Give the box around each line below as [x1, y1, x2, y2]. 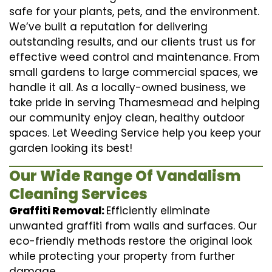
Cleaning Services [9, 183, 148, 204]
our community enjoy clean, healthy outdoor [9, 110, 245, 125]
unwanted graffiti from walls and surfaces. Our [9, 218, 257, 233]
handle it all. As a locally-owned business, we [9, 80, 246, 95]
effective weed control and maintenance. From [9, 49, 260, 64]
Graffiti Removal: [9, 203, 106, 218]
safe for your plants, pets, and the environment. [9, 4, 259, 19]
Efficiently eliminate [106, 203, 210, 218]
